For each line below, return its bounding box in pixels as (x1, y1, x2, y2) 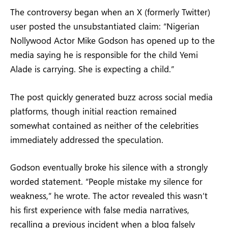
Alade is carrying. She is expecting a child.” (10, 63, 174, 75)
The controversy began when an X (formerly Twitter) (10, 6, 210, 18)
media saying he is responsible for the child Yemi (10, 49, 198, 61)
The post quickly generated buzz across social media (10, 91, 213, 102)
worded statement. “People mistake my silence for (10, 175, 203, 187)
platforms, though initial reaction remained (10, 105, 177, 117)
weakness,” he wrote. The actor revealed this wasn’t (10, 189, 208, 201)
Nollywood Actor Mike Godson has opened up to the (10, 35, 215, 46)
